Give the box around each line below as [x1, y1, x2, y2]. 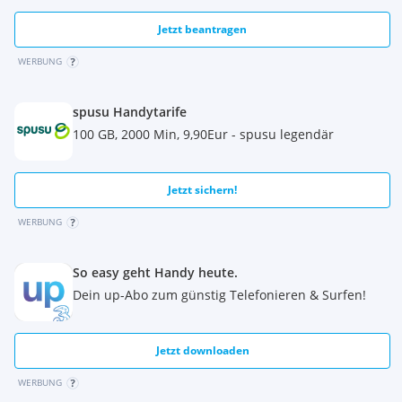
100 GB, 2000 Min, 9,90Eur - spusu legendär [73, 125, 334, 143]
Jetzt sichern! [168, 181, 238, 197]
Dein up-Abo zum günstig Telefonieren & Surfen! [73, 285, 366, 303]
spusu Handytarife [73, 102, 187, 120]
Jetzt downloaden [155, 342, 249, 358]
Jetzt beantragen [158, 21, 248, 37]
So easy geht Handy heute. [73, 263, 238, 281]
